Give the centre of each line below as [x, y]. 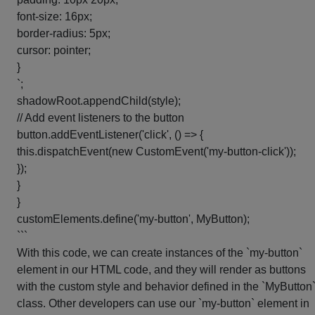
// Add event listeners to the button [101, 118]
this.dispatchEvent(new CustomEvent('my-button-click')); [156, 152]
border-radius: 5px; [64, 33]
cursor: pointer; [54, 50]
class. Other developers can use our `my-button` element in [163, 303]
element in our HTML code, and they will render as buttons [161, 270]
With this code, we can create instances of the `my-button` [160, 253]
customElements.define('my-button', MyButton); [133, 219]
